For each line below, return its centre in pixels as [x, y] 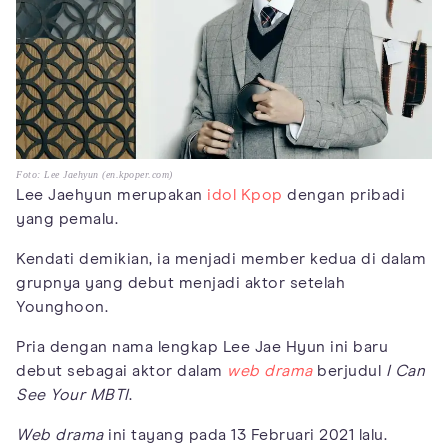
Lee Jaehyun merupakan [111, 194]
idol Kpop [245, 194]
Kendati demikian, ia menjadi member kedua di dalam [221, 258]
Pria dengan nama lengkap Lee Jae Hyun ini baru [202, 346]
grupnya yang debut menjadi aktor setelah [180, 282]
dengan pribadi [343, 194]
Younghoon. [62, 306]
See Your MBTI [72, 394]
